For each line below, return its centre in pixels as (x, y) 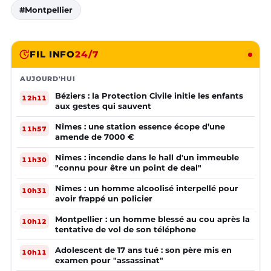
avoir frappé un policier (104, 199)
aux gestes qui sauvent (103, 106)
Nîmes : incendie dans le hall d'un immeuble (147, 158)
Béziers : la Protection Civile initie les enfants (149, 96)
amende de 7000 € (95, 137)
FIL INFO (53, 54)
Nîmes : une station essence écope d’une (140, 127)
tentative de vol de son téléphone (126, 230)
